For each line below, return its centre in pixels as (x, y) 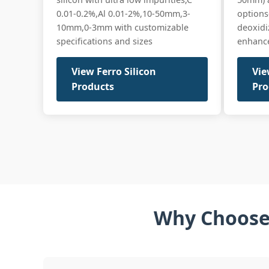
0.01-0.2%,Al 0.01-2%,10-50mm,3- (123, 14)
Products (93, 87)
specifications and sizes (104, 41)
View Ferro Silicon (114, 72)
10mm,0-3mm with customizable (122, 28)
